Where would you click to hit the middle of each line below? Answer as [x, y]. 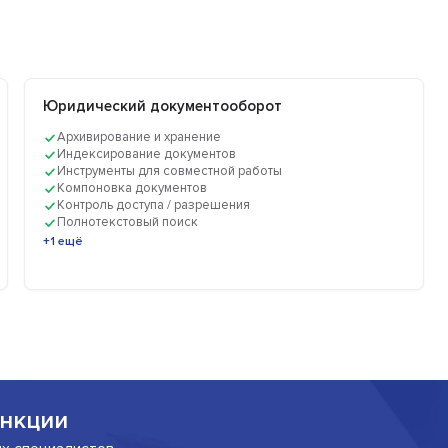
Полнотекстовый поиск [128, 222]
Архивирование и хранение [139, 137]
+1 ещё [63, 242]
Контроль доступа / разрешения [154, 205]
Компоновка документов [132, 188]
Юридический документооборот [163, 106]
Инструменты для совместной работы [170, 171]
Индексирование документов [147, 154]
